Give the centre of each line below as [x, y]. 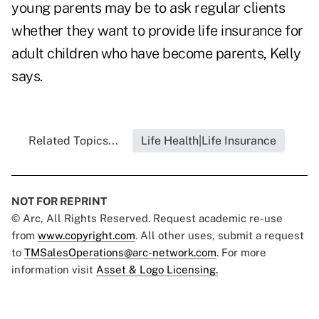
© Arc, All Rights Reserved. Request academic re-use [147, 219]
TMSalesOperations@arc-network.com [120, 253]
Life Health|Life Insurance [209, 141]
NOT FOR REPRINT [59, 202]
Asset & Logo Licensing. [157, 270]
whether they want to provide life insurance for [157, 31]
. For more [241, 253]
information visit [54, 270]
